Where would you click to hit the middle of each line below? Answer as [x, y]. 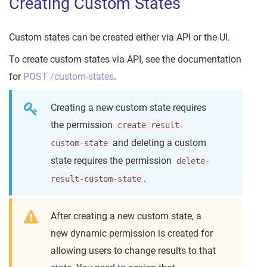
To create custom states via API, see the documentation [125, 60]
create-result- [151, 125]
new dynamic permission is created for [132, 234]
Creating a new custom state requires [128, 108]
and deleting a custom [158, 143]
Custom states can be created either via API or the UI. [119, 38]
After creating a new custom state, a [126, 216]
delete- [193, 161]
